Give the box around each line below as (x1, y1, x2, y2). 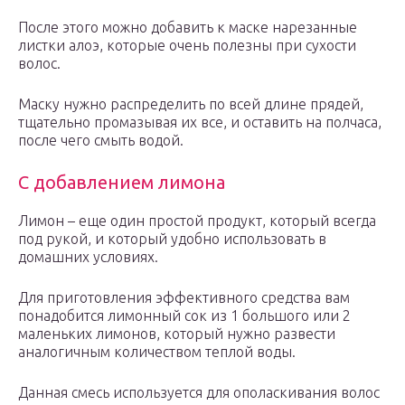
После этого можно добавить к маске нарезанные (18, 19, 357, 36)
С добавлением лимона (18, 172, 225, 193)
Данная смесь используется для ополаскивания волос (18, 384, 380, 401)
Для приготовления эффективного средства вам (18, 289, 350, 306)
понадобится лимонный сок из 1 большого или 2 (18, 307, 351, 325)
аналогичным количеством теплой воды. (18, 344, 296, 361)
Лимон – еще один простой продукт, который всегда (18, 212, 376, 230)
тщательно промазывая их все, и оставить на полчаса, (18, 114, 381, 131)
